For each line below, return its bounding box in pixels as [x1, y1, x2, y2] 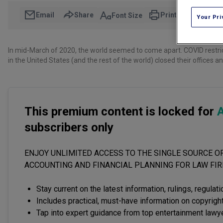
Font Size [111, 11, 142, 19]
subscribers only [24, 120, 113, 135]
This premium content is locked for [24, 105, 217, 119]
